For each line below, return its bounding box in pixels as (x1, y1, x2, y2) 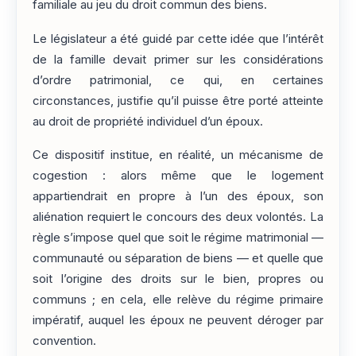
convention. (33, 334, 96, 349)
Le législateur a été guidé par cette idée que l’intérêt (33, 31, 323, 46)
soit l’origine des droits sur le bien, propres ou (33, 272, 323, 287)
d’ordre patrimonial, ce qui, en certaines (33, 72, 323, 87)
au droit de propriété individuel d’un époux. (33, 114, 263, 129)
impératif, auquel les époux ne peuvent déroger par (33, 313, 323, 328)
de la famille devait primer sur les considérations (33, 52, 323, 67)
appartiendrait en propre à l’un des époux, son (33, 189, 323, 204)
